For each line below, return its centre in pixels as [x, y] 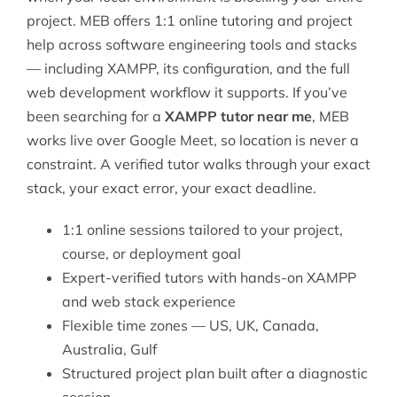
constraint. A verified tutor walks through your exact [198, 164]
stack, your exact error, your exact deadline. [171, 188]
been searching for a [95, 117]
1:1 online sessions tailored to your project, [202, 230]
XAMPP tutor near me [238, 117]
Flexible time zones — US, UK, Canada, [190, 326]
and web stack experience [148, 302]
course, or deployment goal [151, 254]
